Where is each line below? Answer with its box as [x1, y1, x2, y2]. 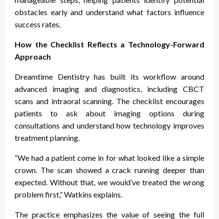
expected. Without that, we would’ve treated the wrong [15, 177, 204, 187]
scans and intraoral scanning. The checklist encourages [15, 96, 204, 106]
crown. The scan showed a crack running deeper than [15, 165, 204, 175]
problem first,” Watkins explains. [15, 189, 122, 199]
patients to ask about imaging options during [15, 108, 204, 118]
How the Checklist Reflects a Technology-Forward [15, 39, 204, 49]
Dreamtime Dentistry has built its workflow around [15, 71, 204, 81]
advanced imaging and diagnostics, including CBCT [15, 84, 204, 93]
